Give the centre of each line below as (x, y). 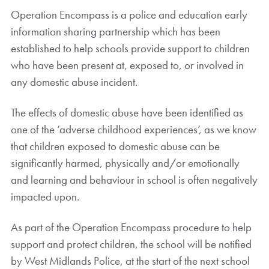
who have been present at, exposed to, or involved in (127, 65)
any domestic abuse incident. (74, 82)
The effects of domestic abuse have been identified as (127, 112)
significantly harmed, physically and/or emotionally (125, 163)
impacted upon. (45, 196)
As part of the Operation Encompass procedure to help (131, 227)
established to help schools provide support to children (130, 48)
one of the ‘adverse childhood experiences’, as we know (133, 129)
